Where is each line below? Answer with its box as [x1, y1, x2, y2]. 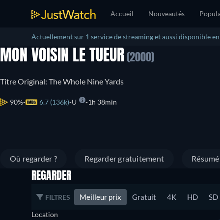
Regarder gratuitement [84, 154, 165, 163]
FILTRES [45, 192, 70, 201]
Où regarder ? [10, 154, 57, 163]
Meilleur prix [80, 192, 121, 201]
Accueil [110, 9, 134, 18]
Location [31, 210, 58, 219]
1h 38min [88, 98, 117, 106]
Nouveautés [148, 9, 185, 18]
